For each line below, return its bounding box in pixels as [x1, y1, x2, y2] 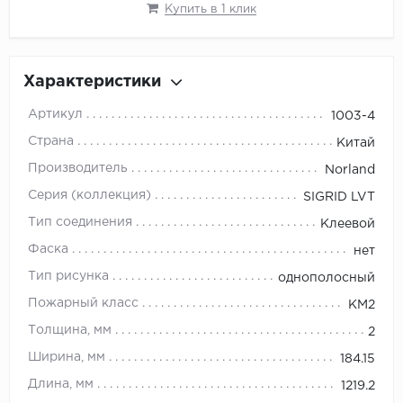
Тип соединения [28, 217, 136, 228]
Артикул [28, 109, 83, 121]
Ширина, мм [28, 352, 105, 363]
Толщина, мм [28, 325, 112, 336]
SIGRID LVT [303, 192, 375, 203]
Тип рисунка [28, 271, 109, 282]
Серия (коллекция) [28, 190, 151, 201]
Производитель [28, 163, 128, 175]
